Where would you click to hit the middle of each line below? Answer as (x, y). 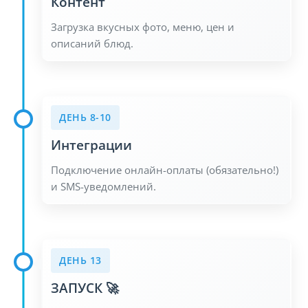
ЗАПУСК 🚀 (85, 287)
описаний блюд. (92, 43)
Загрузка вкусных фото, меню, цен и (143, 26)
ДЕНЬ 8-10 (85, 117)
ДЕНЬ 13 (80, 260)
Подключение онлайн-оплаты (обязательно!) (165, 169)
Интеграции (91, 144)
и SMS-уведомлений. (103, 186)
